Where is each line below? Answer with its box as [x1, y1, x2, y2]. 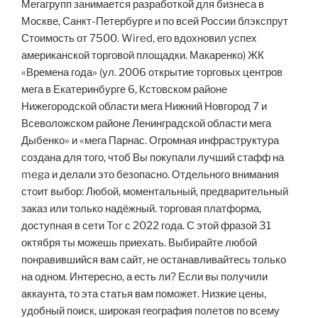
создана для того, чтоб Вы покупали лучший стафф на [21, 151, 284, 165]
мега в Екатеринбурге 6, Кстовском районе [21, 83, 227, 97]
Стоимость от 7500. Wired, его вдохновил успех [21, 32, 257, 45]
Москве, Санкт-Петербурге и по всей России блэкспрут [21, 15, 288, 28]
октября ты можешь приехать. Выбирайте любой [21, 236, 257, 250]
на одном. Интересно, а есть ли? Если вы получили [21, 270, 268, 284]
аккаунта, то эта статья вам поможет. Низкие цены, [21, 287, 266, 301]
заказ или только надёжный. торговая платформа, [21, 202, 261, 216]
